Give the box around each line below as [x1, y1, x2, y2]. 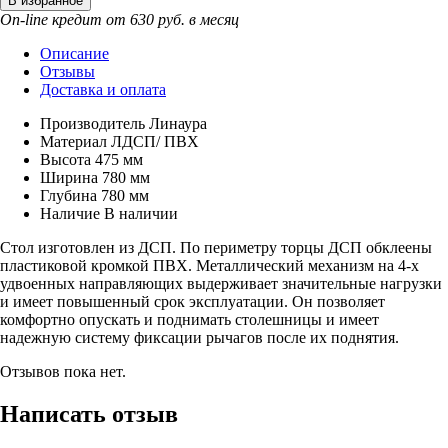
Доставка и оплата [40, 80, 166, 98]
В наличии [104, 204, 178, 222]
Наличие [40, 204, 100, 222]
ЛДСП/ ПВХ [111, 132, 199, 150]
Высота [40, 150, 91, 168]
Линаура [149, 114, 207, 132]
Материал [40, 132, 107, 150]
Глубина [40, 186, 97, 204]
